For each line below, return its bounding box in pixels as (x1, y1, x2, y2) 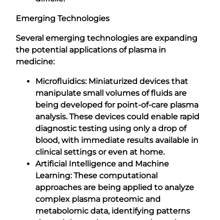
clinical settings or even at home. (35, 147, 165, 157)
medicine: (16, 56, 55, 66)
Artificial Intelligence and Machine (35, 159, 169, 168)
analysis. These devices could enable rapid (35, 111, 199, 121)
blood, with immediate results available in (35, 135, 198, 145)
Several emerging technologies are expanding (16, 33, 197, 43)
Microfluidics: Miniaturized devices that (35, 76, 188, 86)
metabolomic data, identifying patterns (35, 206, 190, 216)
